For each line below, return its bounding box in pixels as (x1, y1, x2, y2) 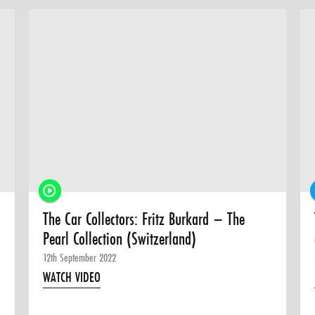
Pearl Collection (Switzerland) (43, 227, 197, 251)
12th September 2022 (43, 250, 117, 266)
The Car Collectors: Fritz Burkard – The (43, 207, 245, 231)
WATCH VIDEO (43, 268, 101, 287)
